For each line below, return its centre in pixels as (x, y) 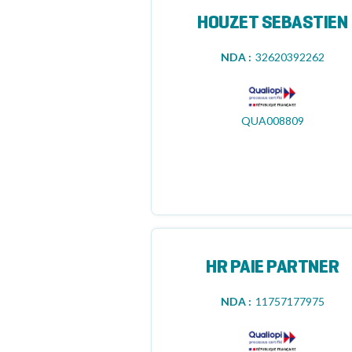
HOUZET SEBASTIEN (273, 24)
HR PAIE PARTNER (273, 268)
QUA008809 (272, 121)
